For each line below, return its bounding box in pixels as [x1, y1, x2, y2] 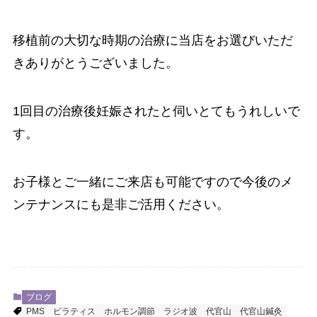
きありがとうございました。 [12, 56, 178, 71]
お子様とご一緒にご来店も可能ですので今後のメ [12, 174, 293, 189]
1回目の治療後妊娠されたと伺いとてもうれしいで [12, 104, 300, 119]
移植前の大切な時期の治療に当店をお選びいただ [12, 33, 293, 48]
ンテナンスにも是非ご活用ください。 [12, 197, 229, 212]
